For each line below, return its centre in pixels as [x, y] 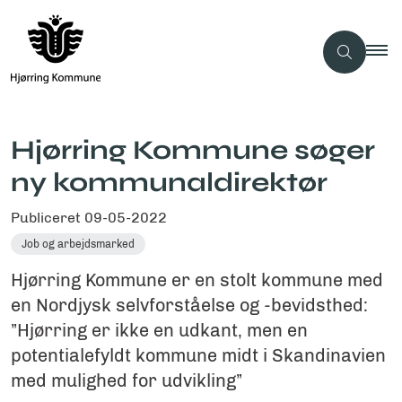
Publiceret [48, 218]
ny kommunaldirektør [169, 182]
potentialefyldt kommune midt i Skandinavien [198, 355]
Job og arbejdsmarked [78, 244]
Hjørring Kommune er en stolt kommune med [197, 280]
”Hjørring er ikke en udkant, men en [159, 330]
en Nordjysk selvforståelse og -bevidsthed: [189, 305]
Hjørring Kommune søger [193, 150]
